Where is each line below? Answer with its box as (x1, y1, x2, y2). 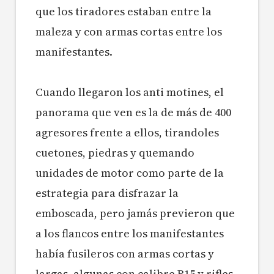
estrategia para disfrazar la (35, 185, 179, 201)
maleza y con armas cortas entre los (35, 24, 222, 40)
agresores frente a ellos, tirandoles (35, 125, 219, 141)
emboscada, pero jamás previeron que (35, 206, 235, 221)
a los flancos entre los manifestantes (35, 226, 224, 242)
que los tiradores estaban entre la (35, 4, 212, 20)
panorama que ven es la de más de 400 (35, 105, 231, 120)
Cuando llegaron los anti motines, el (35, 84, 224, 100)
